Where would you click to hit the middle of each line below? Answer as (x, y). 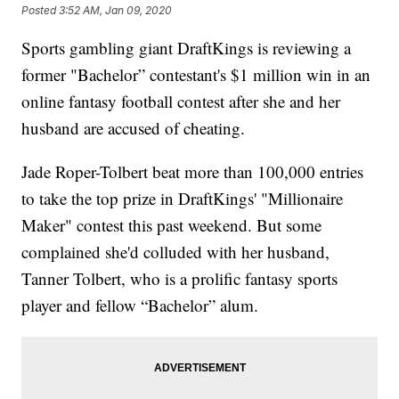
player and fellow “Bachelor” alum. (140, 305)
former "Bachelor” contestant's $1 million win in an (196, 75)
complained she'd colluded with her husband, (176, 252)
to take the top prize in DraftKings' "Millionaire (183, 199)
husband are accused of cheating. (134, 128)
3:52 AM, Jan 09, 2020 (116, 11)
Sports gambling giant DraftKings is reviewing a (187, 48)
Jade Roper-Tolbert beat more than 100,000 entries (193, 172)
